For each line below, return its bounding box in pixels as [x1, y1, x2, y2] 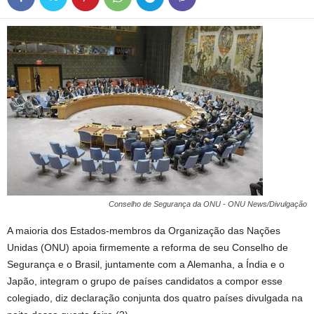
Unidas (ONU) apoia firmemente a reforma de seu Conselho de [7, 242, 288, 253]
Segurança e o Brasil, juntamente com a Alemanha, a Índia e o [7, 259, 285, 270]
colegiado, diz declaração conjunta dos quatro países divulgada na [7, 292, 303, 303]
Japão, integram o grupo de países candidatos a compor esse [7, 275, 282, 287]
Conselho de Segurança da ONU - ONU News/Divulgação [109, 200, 307, 208]
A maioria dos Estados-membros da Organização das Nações [7, 225, 280, 236]
